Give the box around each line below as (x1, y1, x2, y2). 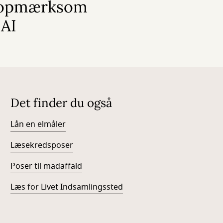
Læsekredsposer (10, 139, 74, 151)
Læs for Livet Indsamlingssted (10, 181, 123, 193)
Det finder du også (10, 95, 112, 111)
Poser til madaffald (10, 160, 83, 172)
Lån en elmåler (10, 118, 66, 130)
